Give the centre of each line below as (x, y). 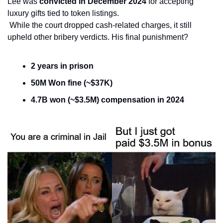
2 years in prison (62, 66)
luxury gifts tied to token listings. (63, 13)
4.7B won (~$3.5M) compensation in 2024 (108, 100)
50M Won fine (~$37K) (72, 83)
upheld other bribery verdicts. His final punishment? (98, 37)
